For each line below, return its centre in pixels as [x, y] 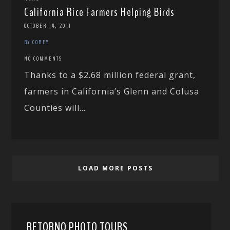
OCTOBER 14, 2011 [48, 25]
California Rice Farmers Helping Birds [100, 12]
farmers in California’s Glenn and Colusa [112, 91]
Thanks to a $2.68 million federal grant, [110, 75]
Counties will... [55, 108]
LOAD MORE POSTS [116, 168]
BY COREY [37, 42]
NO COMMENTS [43, 58]
